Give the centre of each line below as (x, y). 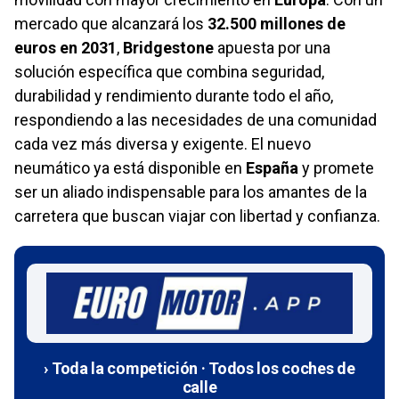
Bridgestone (168, 48)
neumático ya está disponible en (130, 168)
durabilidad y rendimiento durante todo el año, (174, 96)
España (272, 168)
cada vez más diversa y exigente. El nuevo (163, 144)
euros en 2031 (65, 48)
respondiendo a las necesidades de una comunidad (195, 120)
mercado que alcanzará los (111, 24)
